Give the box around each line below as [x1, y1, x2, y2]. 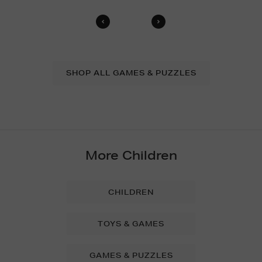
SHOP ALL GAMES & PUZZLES [65, 68, 196, 78]
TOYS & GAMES [98, 219, 164, 229]
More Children [85, 148, 177, 163]
